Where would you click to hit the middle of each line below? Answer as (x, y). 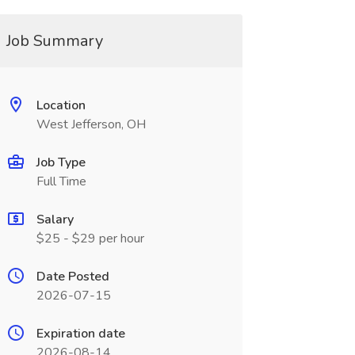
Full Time (61, 181)
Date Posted (73, 277)
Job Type (61, 162)
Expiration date (80, 334)
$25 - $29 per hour (90, 239)
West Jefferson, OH (91, 124)
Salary (55, 219)
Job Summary (54, 41)
